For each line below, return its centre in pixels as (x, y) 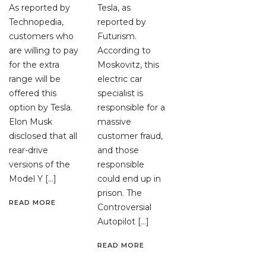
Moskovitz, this (129, 65)
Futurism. (117, 37)
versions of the (39, 165)
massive (115, 122)
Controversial (125, 208)
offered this (33, 94)
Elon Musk (31, 122)
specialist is (121, 94)
